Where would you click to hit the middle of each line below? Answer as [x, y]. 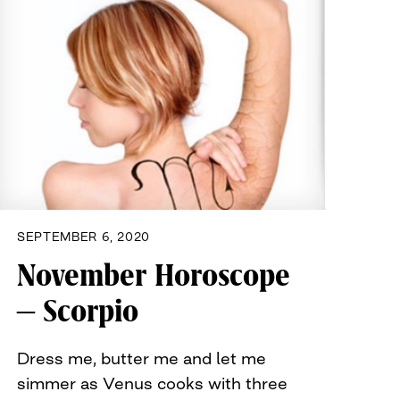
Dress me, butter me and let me [142, 358]
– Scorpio [78, 312]
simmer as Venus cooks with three [152, 383]
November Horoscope [154, 276]
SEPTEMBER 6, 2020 [84, 237]
